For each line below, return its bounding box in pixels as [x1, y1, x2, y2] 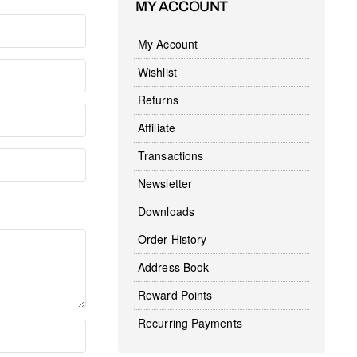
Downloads [138, 203, 194, 220]
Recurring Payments [138, 315, 242, 331]
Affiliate [138, 120, 175, 136]
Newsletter [138, 175, 192, 192]
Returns [138, 92, 178, 108]
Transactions [138, 147, 204, 164]
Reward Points [138, 287, 213, 304]
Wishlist [138, 64, 177, 80]
